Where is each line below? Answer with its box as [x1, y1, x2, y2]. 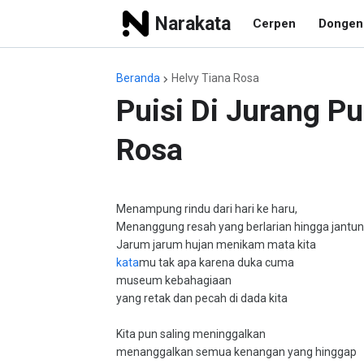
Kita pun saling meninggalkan [116, 327, 266, 340]
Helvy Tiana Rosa [171, 71, 259, 84]
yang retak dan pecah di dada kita [116, 292, 288, 305]
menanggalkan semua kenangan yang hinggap [116, 345, 357, 358]
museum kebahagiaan [116, 274, 232, 287]
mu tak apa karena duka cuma [139, 256, 294, 269]
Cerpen [253, 16, 296, 31]
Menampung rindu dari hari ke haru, [116, 202, 297, 215]
